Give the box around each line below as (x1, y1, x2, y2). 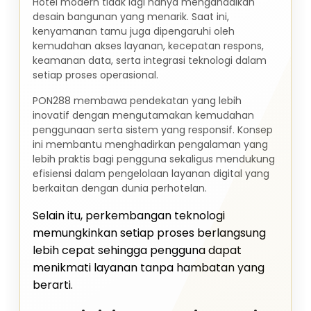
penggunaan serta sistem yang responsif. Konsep (33, 123, 273, 137)
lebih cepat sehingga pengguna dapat (33, 242, 242, 259)
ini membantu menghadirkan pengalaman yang (33, 137, 268, 152)
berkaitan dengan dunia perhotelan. (33, 181, 207, 196)
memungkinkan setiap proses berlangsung (33, 225, 266, 242)
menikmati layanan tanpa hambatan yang (33, 260, 264, 276)
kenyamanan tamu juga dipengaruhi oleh (33, 24, 235, 39)
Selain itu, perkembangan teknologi (33, 208, 225, 224)
